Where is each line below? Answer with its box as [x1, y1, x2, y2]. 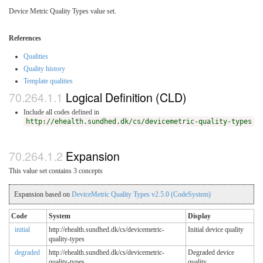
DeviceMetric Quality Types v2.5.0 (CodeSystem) [72, 190, 211, 198]
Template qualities [23, 76, 73, 85]
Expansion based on [14, 190, 72, 198]
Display [188, 211, 211, 220]
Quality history [23, 64, 65, 73]
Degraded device [188, 248, 234, 257]
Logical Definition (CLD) [66, 88, 187, 106]
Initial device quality [188, 225, 244, 234]
